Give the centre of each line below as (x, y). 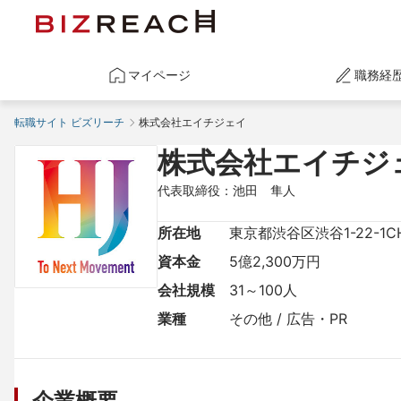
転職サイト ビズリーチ (69, 122)
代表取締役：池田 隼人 (226, 190)
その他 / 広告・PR (288, 319)
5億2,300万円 (275, 261)
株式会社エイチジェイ (192, 122)
